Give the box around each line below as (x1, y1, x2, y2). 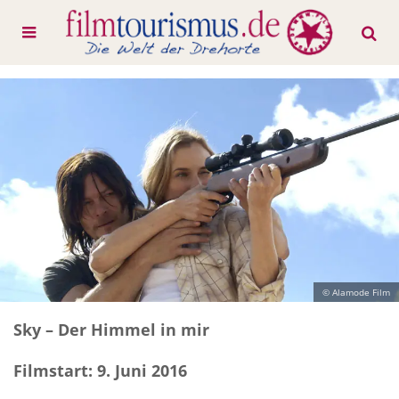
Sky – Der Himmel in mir (13, 319, 209, 341)
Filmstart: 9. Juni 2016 (13, 360, 187, 382)
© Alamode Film (322, 286, 390, 299)
